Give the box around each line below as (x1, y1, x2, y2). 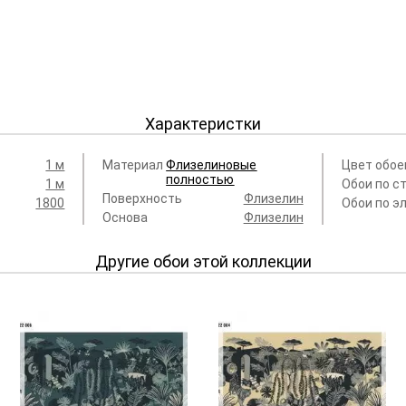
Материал (102, 158, 164, 173)
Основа (102, 210, 149, 226)
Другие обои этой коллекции (94, 252, 312, 272)
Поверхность (102, 191, 183, 207)
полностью (166, 172, 235, 188)
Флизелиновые (166, 158, 257, 173)
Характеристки (145, 114, 261, 133)
